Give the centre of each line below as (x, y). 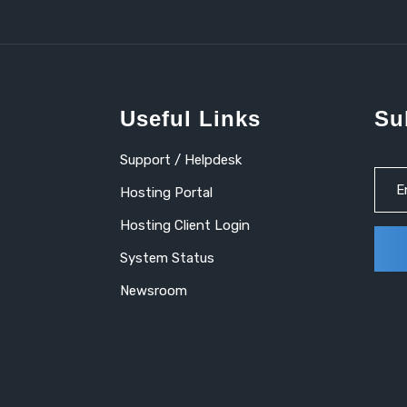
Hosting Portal (166, 193)
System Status (167, 258)
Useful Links (190, 119)
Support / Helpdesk (181, 160)
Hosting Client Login (185, 225)
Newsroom (154, 291)
